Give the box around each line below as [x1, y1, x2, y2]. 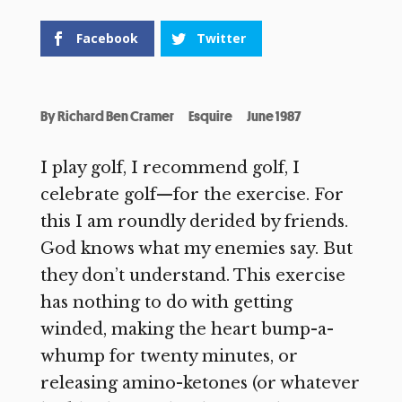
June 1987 [246, 105, 301, 126]
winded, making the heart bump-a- [39, 319, 334, 339]
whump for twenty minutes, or [39, 345, 298, 366]
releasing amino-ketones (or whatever [39, 372, 360, 393]
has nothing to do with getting [39, 292, 293, 312]
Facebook [75, 29, 138, 47]
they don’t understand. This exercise [39, 265, 345, 285]
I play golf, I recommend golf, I [39, 157, 300, 178]
